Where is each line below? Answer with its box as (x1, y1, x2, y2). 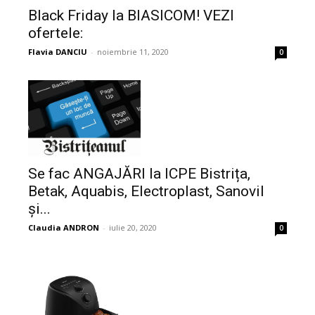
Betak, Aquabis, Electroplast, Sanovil (28, 182, 264, 200)
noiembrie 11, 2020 (97, 46, 169, 58)
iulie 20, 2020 (109, 221, 157, 233)
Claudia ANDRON (28, 221, 99, 233)
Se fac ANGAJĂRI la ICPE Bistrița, (28, 165, 250, 182)
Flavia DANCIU (28, 46, 87, 58)
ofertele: (28, 25, 83, 42)
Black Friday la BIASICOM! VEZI (28, 7, 234, 25)
